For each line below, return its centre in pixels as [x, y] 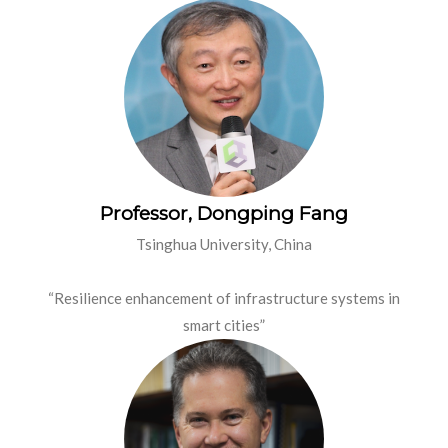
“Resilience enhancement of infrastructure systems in [224, 298]
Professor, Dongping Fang [224, 214]
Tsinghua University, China [224, 244]
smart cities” [224, 325]
